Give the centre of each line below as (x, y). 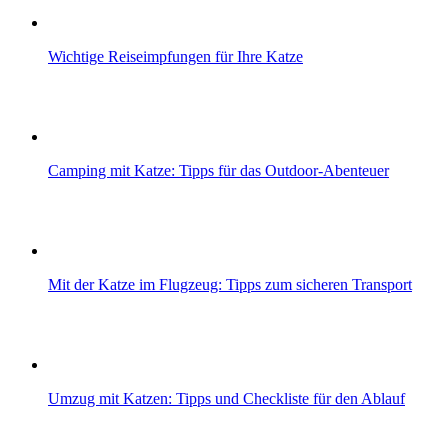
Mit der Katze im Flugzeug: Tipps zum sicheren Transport (230, 285)
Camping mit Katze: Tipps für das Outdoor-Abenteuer (218, 171)
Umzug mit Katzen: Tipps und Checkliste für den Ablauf (226, 399)
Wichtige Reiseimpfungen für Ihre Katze (175, 57)
